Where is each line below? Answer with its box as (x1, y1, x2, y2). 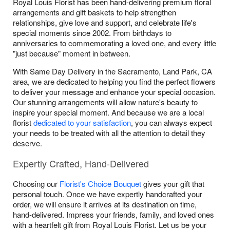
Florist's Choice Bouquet (60, 178, 141, 189)
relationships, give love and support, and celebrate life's (13, 17, 197, 28)
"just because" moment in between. (13, 48, 130, 59)
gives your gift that (141, 178, 204, 189)
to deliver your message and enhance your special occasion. (13, 86, 216, 97)
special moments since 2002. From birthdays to (13, 27, 171, 38)
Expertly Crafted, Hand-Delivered (13, 157, 149, 170)
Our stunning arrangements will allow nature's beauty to (13, 97, 198, 107)
